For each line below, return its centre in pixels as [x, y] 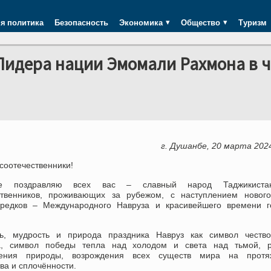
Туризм [253, 22]
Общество [201, 22]
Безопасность [81, 22]
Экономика [141, 22]
